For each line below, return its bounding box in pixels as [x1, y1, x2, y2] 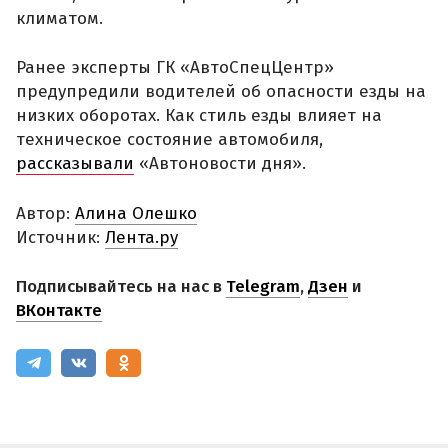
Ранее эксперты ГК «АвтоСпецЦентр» [16, 57, 334, 79]
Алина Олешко [75, 202, 197, 224]
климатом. [16, 7, 103, 29]
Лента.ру [105, 226, 178, 248]
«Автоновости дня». [134, 153, 306, 175]
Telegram [226, 276, 300, 298]
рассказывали [16, 153, 134, 175]
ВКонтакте [16, 300, 102, 322]
